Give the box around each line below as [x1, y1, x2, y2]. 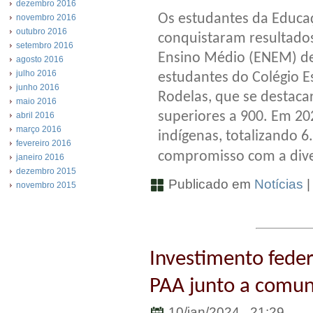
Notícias [254, 177, 303, 192]
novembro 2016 [16, 13, 76, 22]
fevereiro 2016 [16, 138, 71, 148]
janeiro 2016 [16, 152, 64, 162]
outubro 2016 [16, 27, 67, 36]
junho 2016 [16, 82, 59, 92]
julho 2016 [16, 68, 57, 78]
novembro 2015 [16, 180, 76, 190]
